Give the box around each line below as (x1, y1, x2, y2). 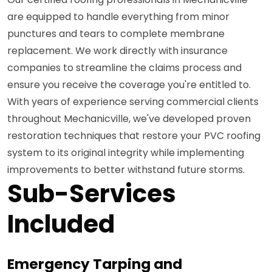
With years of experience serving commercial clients (7, 95, 259, 109)
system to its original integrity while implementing (7, 146, 244, 160)
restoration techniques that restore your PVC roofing (7, 129, 260, 143)
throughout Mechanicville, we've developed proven (7, 112, 251, 126)
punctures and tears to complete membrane (7, 27, 225, 41)
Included (7, 207, 115, 242)
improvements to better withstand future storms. (7, 163, 245, 177)
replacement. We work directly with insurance (7, 44, 228, 58)
